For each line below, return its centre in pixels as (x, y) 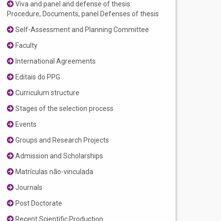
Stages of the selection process (64, 109)
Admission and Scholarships (59, 156)
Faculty (26, 46)
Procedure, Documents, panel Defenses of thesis (83, 14)
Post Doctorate (38, 203)
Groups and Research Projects (62, 140)
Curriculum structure (47, 93)
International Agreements (55, 61)
